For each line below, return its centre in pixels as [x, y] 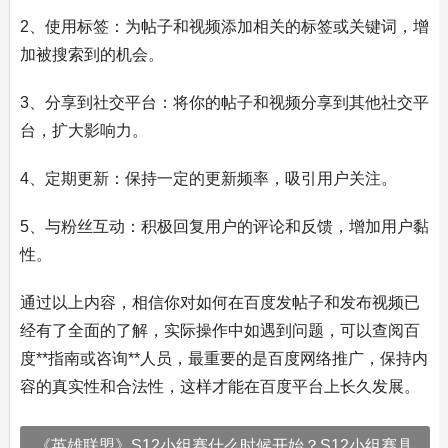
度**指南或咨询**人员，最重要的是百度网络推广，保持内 [223, 358]
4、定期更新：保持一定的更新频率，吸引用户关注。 [208, 178]
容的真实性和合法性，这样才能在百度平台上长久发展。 [219, 386]
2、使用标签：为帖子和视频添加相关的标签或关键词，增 [224, 26]
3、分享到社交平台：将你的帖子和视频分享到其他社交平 [224, 102]
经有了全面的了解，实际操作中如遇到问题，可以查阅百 [219, 330]
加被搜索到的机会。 [91, 54]
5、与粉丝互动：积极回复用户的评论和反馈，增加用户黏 [224, 226]
